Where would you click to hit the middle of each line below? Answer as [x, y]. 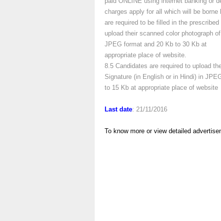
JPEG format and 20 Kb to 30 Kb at [156, 44]
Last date [118, 109]
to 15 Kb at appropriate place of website [161, 88]
